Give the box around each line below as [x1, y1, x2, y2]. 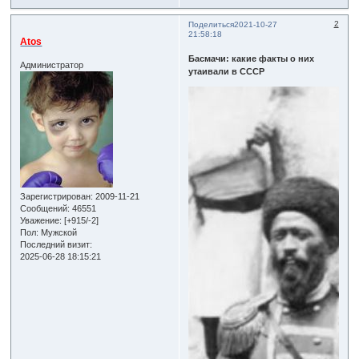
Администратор [20, 60, 84, 71]
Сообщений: [20, 204, 71, 214]
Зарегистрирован [20, 192, 91, 202]
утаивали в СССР [188, 66, 265, 76]
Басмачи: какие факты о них [188, 53, 315, 63]
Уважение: [20, 216, 63, 226]
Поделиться [188, 20, 235, 30]
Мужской [38, 228, 78, 238]
